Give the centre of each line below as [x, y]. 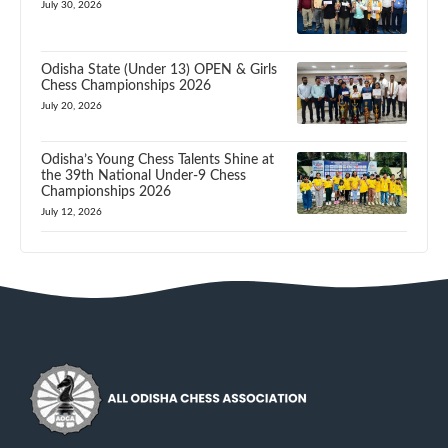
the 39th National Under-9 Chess [143, 175]
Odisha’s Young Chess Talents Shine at [157, 159]
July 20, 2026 [71, 106]
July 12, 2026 [71, 211]
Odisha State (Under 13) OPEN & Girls [159, 70]
